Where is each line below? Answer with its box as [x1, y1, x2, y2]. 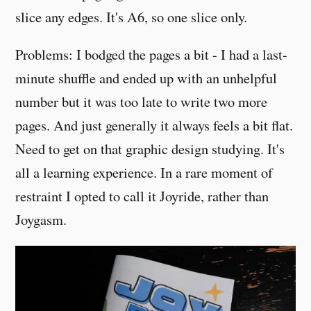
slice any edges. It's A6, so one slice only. [15, 6, 248, 26]
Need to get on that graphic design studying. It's [15, 139, 285, 159]
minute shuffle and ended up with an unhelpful [15, 68, 278, 88]
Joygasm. [15, 210, 67, 230]
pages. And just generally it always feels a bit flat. [15, 115, 294, 135]
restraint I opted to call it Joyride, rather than [15, 186, 269, 206]
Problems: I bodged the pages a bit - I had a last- [15, 44, 288, 65]
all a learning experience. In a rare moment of [15, 162, 274, 183]
